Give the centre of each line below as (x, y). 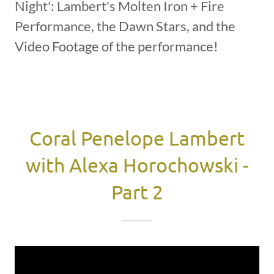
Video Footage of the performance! (117, 46)
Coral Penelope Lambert (137, 138)
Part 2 (137, 191)
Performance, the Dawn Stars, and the (125, 26)
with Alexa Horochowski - (137, 165)
